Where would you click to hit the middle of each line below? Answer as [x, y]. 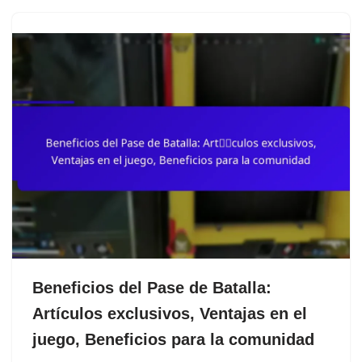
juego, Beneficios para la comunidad [173, 339]
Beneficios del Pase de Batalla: [152, 287]
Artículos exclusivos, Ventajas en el [170, 313]
